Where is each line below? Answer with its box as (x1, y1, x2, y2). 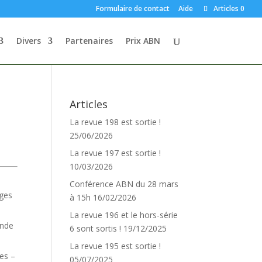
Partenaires (65, 35, 113, 46)
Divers (16, 35, 41, 46)
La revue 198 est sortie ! (70, 116, 161, 127)
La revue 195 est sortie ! (70, 240, 161, 251)
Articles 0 (213, 4, 244, 13)
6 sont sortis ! (70, 223, 122, 234)
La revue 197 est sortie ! (70, 147, 161, 158)
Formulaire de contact (96, 4, 170, 13)
